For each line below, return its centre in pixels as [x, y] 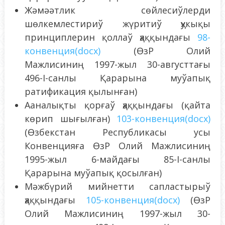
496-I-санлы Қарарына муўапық [118, 78]
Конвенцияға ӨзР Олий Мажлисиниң [118, 145]
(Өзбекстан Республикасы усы [118, 132]
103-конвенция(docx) [164, 118]
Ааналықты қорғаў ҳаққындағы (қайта [118, 105]
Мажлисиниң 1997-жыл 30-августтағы [118, 64]
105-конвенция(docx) [133, 200]
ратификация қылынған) [81, 91]
